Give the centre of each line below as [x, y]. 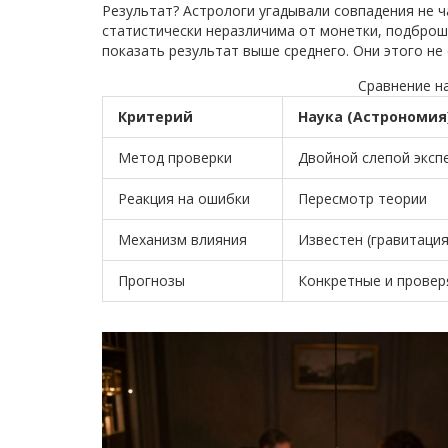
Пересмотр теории [362, 199]
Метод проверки [175, 158]
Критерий [155, 117]
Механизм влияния [182, 240]
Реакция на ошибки [184, 199]
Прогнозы [151, 281]
